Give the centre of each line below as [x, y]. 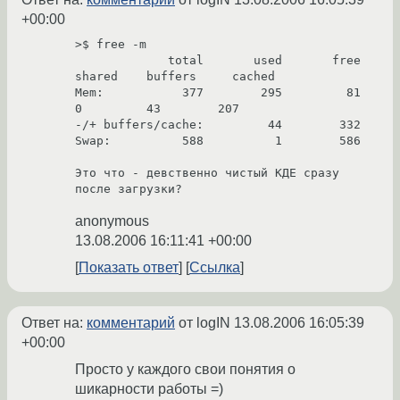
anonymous [112, 221]
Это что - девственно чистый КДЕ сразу [207, 173]
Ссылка [215, 268]
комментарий [131, 323]
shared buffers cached [175, 77]
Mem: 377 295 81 [218, 93]
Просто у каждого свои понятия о [185, 370]
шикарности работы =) [149, 389]
